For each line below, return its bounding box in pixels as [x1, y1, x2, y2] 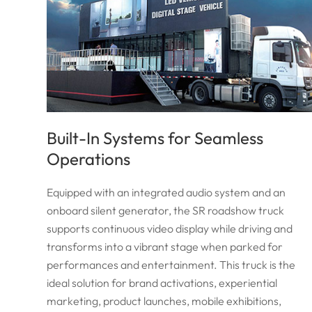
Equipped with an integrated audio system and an [47, 185, 286, 200]
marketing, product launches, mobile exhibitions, [47, 294, 282, 309]
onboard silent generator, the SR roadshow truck [47, 203, 285, 218]
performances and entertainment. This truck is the [47, 258, 296, 272]
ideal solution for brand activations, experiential [47, 276, 278, 290]
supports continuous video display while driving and [47, 221, 293, 236]
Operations [47, 148, 131, 170]
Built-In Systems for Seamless [47, 127, 264, 149]
